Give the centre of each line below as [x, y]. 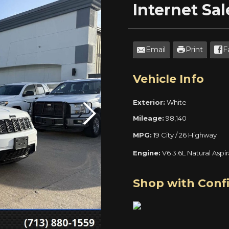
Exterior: [149, 102]
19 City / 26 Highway [185, 135]
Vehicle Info [169, 79]
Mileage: [149, 118]
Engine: [147, 153]
